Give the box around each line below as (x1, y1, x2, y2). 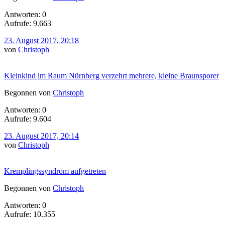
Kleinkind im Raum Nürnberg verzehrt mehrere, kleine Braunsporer (4, 71, 219, 80)
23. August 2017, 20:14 (4, 131, 79, 140)
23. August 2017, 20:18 (4, 36, 79, 45)
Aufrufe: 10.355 (4, 209, 55, 218)
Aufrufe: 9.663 (4, 19, 51, 28)
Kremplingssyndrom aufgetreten (4, 166, 106, 175)
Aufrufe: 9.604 (4, 114, 51, 123)
